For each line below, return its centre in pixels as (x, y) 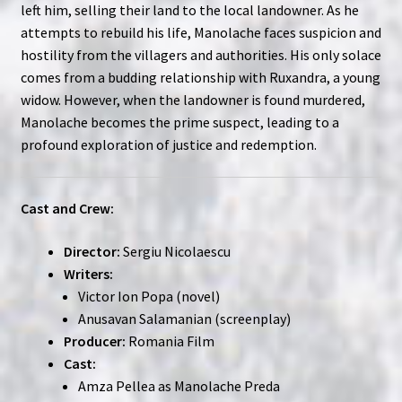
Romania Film (170, 341)
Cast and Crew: (67, 209)
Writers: (88, 273)
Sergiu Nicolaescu (175, 251)
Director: (92, 251)
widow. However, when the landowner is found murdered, (192, 99)
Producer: (94, 341)
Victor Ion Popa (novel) (149, 296)
